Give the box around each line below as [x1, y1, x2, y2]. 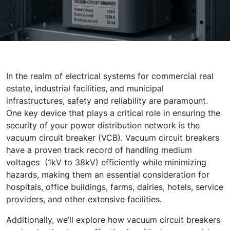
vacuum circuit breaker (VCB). [6, 132, 123, 143]
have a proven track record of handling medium [6, 145, 192, 155]
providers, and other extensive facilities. [6, 194, 162, 204]
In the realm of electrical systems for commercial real [6, 71, 214, 81]
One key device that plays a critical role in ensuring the [6, 108, 220, 118]
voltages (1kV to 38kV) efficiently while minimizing [6, 157, 206, 167]
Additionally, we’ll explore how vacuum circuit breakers [6, 215, 220, 225]
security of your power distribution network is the [6, 120, 200, 130]
